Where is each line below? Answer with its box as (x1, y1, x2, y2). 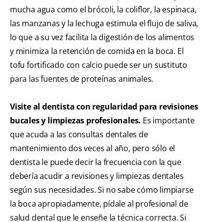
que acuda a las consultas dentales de (10, 129, 148, 140)
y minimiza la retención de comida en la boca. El (10, 46, 184, 57)
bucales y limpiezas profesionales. (10, 115, 141, 126)
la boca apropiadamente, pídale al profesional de (10, 198, 188, 210)
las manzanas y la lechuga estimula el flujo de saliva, (10, 18, 199, 29)
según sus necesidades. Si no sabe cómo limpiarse (10, 184, 194, 196)
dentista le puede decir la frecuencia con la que (10, 157, 181, 168)
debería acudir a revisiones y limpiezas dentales (10, 170, 184, 182)
